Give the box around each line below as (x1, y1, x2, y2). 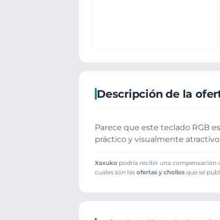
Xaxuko (95, 159, 117, 166)
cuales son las (95, 168, 137, 176)
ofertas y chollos (137, 168, 185, 176)
